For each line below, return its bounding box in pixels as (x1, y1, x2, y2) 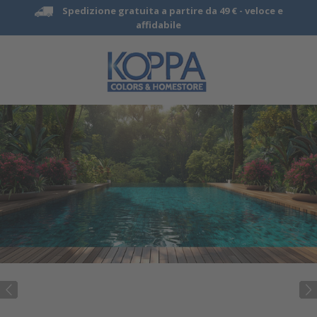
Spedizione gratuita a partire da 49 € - (62, 4, 245, 17)
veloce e (244, 4, 283, 17)
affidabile (136, 18, 181, 31)
